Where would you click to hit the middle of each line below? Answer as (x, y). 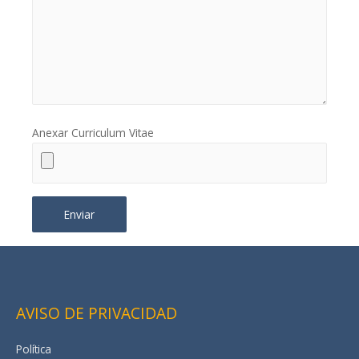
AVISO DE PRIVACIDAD (97, 313)
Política (34, 349)
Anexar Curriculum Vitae (93, 133)
